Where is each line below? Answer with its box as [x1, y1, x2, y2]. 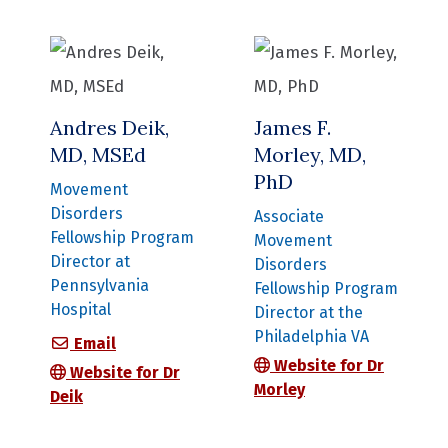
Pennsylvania [50, 276, 149, 296]
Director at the [254, 303, 363, 323]
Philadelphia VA [254, 327, 369, 347]
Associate [254, 207, 324, 227]
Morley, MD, [254, 142, 366, 168]
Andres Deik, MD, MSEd [115, 333, 288, 353]
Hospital [50, 300, 111, 320]
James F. [254, 115, 331, 141]
